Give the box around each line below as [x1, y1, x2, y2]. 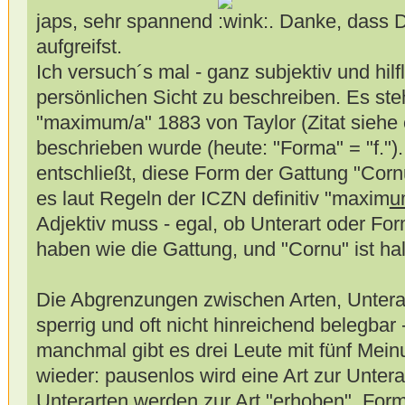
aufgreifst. [35, 35, 122, 59]
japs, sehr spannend [35, 10, 218, 33]
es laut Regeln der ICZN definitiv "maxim [35, 187, 390, 211]
